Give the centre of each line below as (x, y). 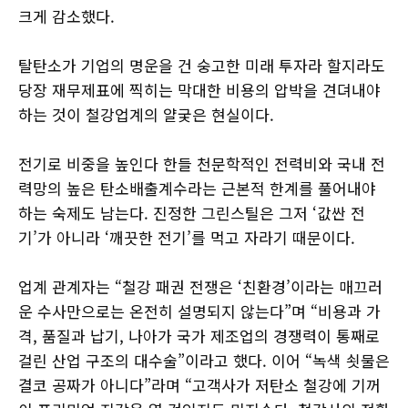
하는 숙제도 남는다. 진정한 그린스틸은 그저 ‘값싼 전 (192, 213)
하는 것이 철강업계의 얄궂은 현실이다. (146, 115)
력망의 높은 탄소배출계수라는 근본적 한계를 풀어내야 (197, 189)
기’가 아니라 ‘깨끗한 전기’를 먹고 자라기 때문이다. (187, 238)
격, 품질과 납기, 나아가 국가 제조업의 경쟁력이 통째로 (199, 336)
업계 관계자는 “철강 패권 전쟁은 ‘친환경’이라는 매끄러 (200, 287)
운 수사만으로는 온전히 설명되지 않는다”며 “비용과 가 (199, 311)
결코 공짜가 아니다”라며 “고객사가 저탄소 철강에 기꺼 (199, 385)
